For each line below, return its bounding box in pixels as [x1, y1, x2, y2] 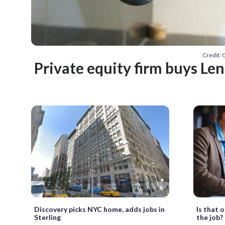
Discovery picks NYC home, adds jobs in [34, 204, 165, 213]
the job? [196, 212, 223, 221]
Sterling [34, 212, 61, 221]
